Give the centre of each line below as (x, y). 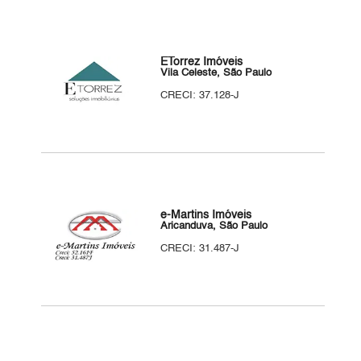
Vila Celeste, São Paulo (216, 73)
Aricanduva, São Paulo (214, 226)
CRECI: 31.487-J (200, 249)
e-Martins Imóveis (206, 215)
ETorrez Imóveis (202, 62)
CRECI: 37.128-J (200, 95)
